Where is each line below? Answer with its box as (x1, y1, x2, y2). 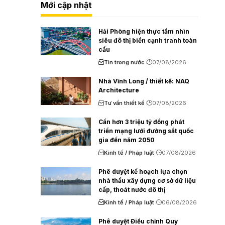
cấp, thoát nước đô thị (98, 185, 166, 193)
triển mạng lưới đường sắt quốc (98, 127, 194, 135)
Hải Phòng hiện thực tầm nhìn (98, 27, 190, 35)
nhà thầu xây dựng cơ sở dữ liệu (98, 176, 196, 184)
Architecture (98, 86, 140, 94)
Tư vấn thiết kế (104, 99, 145, 106)
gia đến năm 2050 (98, 136, 155, 144)
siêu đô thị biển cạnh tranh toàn (98, 36, 197, 44)
